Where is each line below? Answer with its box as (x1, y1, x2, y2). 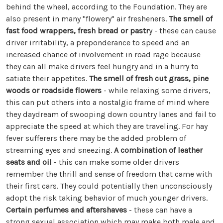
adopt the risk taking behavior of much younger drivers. (6, 193, 208, 203)
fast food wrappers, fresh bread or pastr (6, 26, 149, 36)
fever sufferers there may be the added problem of (6, 133, 186, 143)
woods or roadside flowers (6, 86, 102, 96)
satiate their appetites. (6, 74, 89, 84)
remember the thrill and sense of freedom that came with (6, 169, 212, 179)
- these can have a (127, 205, 192, 215)
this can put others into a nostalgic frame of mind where (6, 98, 209, 108)
